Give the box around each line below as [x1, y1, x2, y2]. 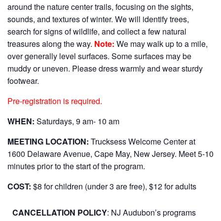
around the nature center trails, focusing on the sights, [7, 1, 193, 12]
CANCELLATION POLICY [12, 207, 107, 218]
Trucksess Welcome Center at [89, 136, 195, 147]
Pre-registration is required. [7, 95, 102, 107]
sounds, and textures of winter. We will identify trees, [7, 13, 189, 25]
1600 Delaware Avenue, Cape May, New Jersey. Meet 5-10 [7, 148, 214, 159]
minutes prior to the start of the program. [7, 160, 145, 172]
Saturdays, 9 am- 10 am [35, 115, 119, 127]
